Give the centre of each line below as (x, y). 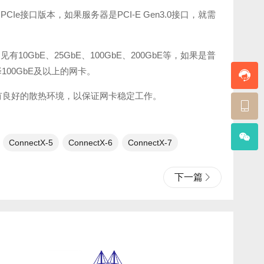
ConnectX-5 (31, 143)
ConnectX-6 (90, 143)
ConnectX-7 (150, 143)
